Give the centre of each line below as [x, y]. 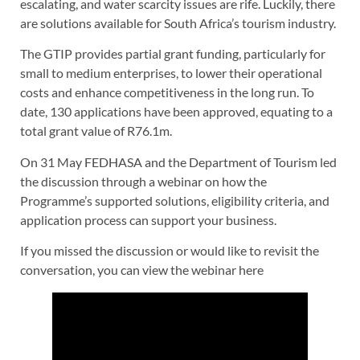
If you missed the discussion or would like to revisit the [170, 251]
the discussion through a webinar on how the [143, 181]
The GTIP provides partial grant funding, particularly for [173, 54]
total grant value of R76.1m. [96, 131]
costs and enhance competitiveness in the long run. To [167, 92]
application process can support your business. [148, 219]
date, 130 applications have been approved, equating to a [176, 112]
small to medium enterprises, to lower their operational [171, 73]
